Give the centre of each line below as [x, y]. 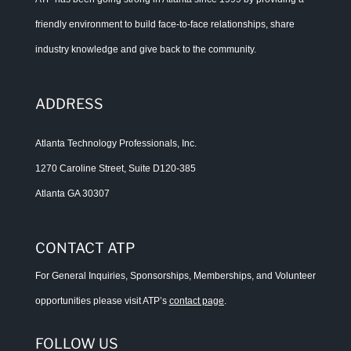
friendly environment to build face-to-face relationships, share [165, 24]
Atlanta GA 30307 [72, 193]
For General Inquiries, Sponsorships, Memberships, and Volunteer [175, 275]
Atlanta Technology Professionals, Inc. [116, 143]
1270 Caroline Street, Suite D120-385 [115, 168]
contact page [196, 300]
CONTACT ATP [85, 248]
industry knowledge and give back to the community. [145, 49]
